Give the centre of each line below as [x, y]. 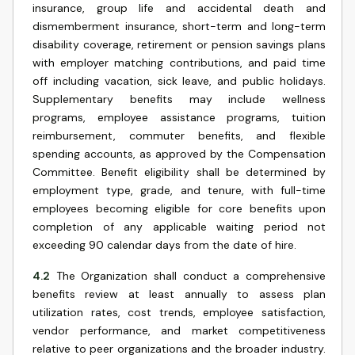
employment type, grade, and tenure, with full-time [179, 190]
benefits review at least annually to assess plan [179, 294]
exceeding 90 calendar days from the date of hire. [164, 245]
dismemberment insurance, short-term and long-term [179, 26]
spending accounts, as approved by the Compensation [179, 154]
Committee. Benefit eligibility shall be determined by [179, 172]
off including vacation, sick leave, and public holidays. [179, 81]
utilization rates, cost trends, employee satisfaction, [179, 312]
